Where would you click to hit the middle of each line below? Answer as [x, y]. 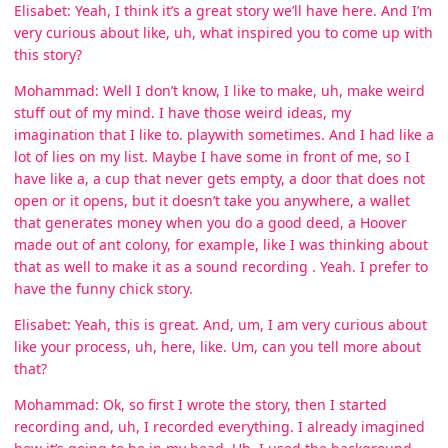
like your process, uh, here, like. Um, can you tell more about [217, 346]
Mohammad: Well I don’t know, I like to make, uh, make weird [219, 90]
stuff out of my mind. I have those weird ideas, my [182, 112]
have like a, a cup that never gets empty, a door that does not [219, 178]
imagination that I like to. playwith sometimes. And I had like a [224, 134]
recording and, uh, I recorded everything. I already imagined [219, 426]
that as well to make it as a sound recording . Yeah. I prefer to [221, 266]
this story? [48, 54]
